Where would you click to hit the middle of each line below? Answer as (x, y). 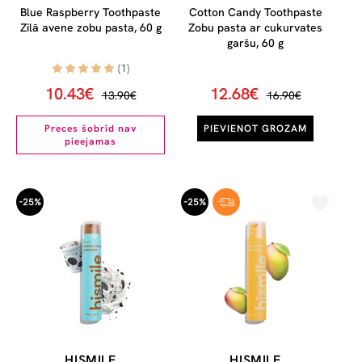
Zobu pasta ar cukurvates (255, 28)
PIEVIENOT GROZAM (255, 129)
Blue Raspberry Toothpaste (90, 13)
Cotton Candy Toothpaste (255, 13)
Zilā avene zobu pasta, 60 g (90, 28)
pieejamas (90, 142)
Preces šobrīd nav (90, 129)
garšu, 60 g (255, 43)
